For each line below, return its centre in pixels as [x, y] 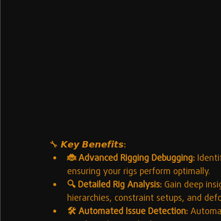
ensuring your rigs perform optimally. [139, 172]
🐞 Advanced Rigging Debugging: [131, 159]
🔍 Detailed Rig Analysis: [114, 185]
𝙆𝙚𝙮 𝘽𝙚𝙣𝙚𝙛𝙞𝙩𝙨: [93, 146]
